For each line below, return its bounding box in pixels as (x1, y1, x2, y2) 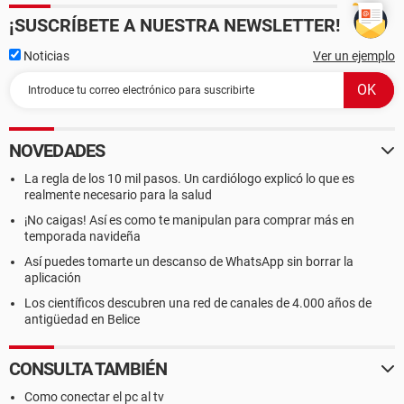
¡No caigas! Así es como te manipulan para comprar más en (24, 213, 354, 227)
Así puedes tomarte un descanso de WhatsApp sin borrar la (24, 254, 353, 269)
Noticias (21, 49, 69, 63)
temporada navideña (24, 229, 141, 243)
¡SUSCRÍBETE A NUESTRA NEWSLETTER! (9, 14, 340, 36)
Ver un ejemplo (313, 49, 395, 63)
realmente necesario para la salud (24, 188, 212, 202)
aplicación (24, 271, 81, 285)
